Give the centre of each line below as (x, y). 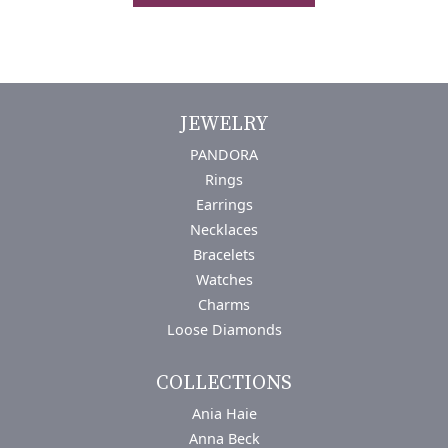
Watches (224, 279)
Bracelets (224, 254)
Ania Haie (224, 413)
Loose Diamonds (224, 329)
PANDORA (224, 154)
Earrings (224, 204)
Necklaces (224, 229)
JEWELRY (224, 124)
